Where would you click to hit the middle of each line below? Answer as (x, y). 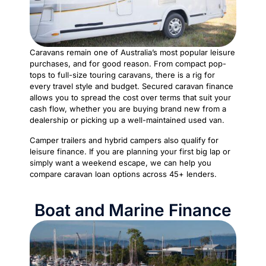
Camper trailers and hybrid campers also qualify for (124, 140)
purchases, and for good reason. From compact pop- (128, 63)
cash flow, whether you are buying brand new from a (128, 108)
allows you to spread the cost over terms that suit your (130, 97)
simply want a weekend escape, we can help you (121, 162)
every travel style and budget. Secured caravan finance (132, 86)
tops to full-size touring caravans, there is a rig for (122, 75)
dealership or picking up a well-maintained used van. (127, 120)
